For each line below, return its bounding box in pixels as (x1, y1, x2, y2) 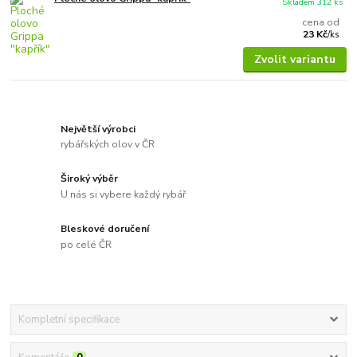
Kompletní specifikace (18, 312, 120, 328)
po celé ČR (61, 237, 112, 251)
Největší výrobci (61, 122, 136, 135)
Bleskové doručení (61, 222, 150, 236)
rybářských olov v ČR (61, 138, 155, 151)
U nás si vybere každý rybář (61, 188, 186, 202)
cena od (302, 15, 340, 29)
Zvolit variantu (253, 52, 335, 68)
